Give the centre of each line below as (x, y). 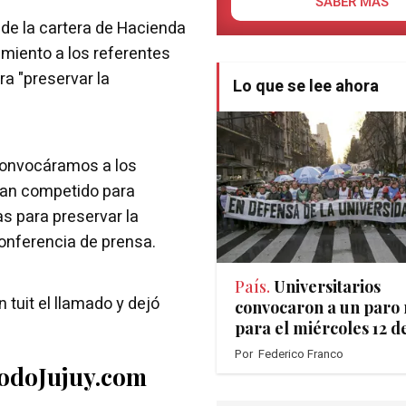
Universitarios (327, 287)
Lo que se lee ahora (306, 87)
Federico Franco (301, 354)
